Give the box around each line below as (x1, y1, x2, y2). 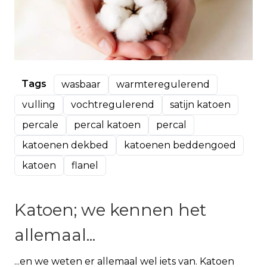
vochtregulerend (71, 98, 154, 110)
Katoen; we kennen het (14, 199, 206, 220)
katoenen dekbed (22, 139, 108, 151)
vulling (22, 98, 55, 110)
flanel (72, 159, 98, 171)
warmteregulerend (116, 78, 210, 90)
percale (22, 119, 58, 131)
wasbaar (61, 78, 101, 90)
